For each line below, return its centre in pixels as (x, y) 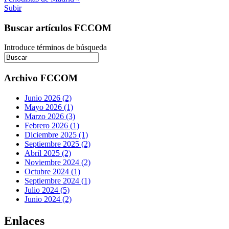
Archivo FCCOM (41, 78)
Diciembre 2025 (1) (56, 134)
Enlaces (24, 221)
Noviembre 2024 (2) (58, 162)
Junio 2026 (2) (48, 98)
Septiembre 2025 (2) (58, 144)
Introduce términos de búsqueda (55, 48)
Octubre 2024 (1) (52, 171)
